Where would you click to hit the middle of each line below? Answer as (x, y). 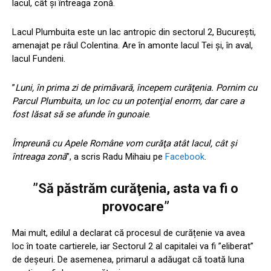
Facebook (185, 157)
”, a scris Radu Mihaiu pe (116, 157)
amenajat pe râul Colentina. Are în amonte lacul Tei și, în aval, (132, 46)
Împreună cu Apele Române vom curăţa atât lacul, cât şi (125, 144)
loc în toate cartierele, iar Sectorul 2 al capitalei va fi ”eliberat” (133, 247)
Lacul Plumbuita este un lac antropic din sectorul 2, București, (134, 32)
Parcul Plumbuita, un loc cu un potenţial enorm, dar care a (128, 101)
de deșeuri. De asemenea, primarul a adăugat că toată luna (128, 260)
